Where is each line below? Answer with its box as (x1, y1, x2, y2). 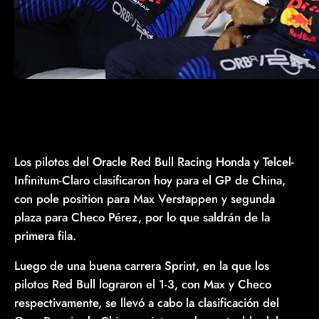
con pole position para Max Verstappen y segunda (14, 189, 275, 207)
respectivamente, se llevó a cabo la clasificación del (14, 294, 279, 312)
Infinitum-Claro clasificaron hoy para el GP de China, (14, 171, 286, 189)
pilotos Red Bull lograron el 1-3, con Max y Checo (14, 276, 271, 293)
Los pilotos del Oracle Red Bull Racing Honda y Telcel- (14, 152, 294, 170)
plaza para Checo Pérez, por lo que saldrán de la (14, 208, 270, 226)
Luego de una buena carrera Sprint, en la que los (14, 257, 269, 275)
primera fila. (14, 226, 76, 244)
